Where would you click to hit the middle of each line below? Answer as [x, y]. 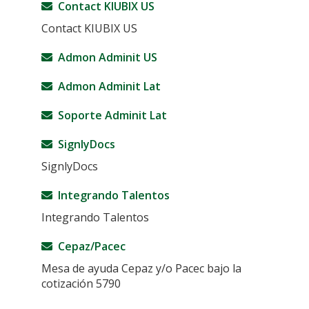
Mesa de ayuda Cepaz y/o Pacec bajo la [141, 268]
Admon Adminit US [105, 57]
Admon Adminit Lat [107, 86]
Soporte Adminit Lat [110, 115]
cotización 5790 [81, 283]
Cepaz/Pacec [89, 246]
